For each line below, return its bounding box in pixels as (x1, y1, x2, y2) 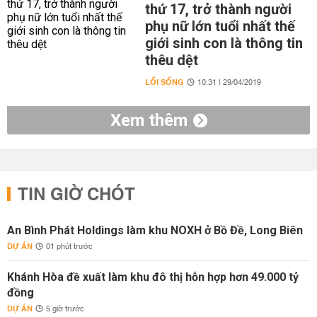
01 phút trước (46, 240, 93, 254)
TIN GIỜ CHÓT (18, 180, 135, 211)
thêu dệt (144, 52, 198, 69)
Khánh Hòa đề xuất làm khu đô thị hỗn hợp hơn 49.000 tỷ (7, 270, 299, 284)
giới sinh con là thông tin (144, 35, 303, 52)
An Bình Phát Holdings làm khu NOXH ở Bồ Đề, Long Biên (7, 224, 303, 237)
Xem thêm (110, 110, 188, 130)
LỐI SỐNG (144, 75, 184, 90)
